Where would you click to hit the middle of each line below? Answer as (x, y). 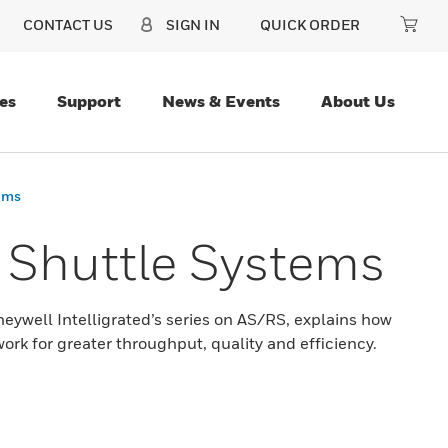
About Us (358, 101)
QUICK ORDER (310, 24)
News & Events (221, 101)
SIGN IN (193, 24)
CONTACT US (68, 24)
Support (89, 101)
